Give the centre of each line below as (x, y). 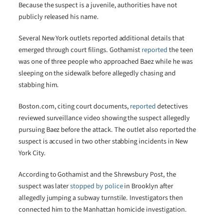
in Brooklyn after (149, 186)
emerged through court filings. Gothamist (80, 50)
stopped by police (97, 186)
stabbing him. (39, 85)
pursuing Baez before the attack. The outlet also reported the (108, 130)
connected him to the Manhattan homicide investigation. (103, 210)
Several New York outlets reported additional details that (101, 38)
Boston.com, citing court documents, (74, 107)
